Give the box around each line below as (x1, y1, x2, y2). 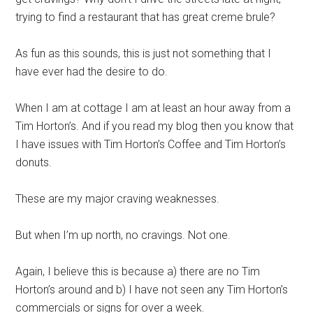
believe (54, 265, 89, 279)
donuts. (15, 156, 52, 170)
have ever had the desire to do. (15, 65, 168, 79)
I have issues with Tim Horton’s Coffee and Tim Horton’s (15, 138, 286, 152)
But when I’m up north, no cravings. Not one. (15, 228, 231, 242)
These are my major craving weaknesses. (15, 192, 220, 206)
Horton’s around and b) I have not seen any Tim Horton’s (15, 283, 289, 297)
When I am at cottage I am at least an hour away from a (15, 101, 291, 115)
